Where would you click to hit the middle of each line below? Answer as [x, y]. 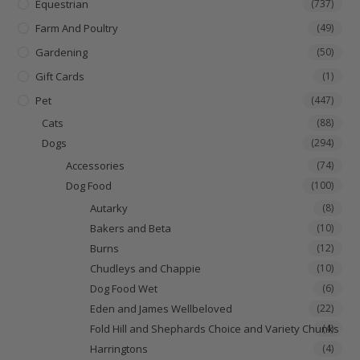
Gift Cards [60, 76]
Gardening [62, 52]
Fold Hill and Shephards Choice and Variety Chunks [215, 328]
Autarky [109, 208]
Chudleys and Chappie [146, 268]
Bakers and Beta [131, 228]
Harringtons [119, 348]
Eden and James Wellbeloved [162, 308]
